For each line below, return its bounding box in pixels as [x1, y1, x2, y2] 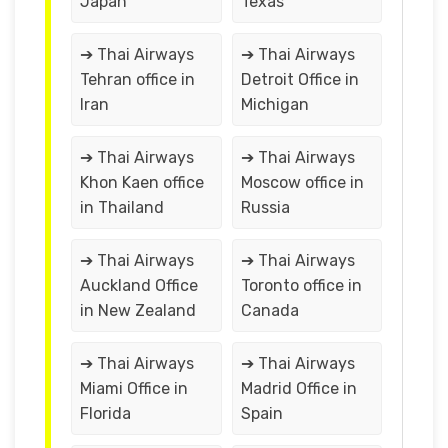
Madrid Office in [240, 378, 357, 398]
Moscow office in [240, 172, 364, 192]
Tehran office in [80, 69, 195, 89]
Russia [240, 197, 290, 217]
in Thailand [80, 197, 164, 217]
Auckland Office [80, 275, 198, 295]
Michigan [240, 94, 309, 114]
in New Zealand [80, 300, 196, 320]
